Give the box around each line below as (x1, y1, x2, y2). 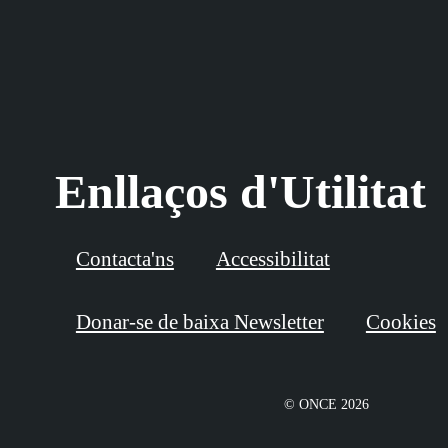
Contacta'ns (75, 247, 174, 272)
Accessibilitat (215, 247, 330, 272)
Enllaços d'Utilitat (54, 165, 426, 219)
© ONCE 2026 (284, 397, 370, 413)
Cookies (365, 310, 436, 335)
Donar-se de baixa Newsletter (75, 310, 324, 335)
